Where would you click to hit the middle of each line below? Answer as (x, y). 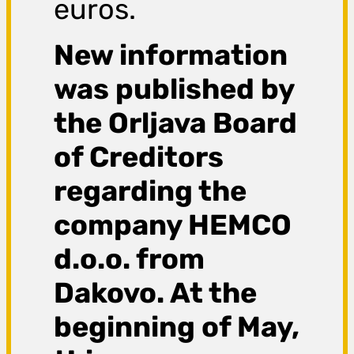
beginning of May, (177, 327)
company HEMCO (173, 225)
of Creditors (139, 157)
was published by (174, 89)
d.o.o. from (130, 259)
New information (171, 55)
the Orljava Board (176, 123)
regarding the (151, 191)
